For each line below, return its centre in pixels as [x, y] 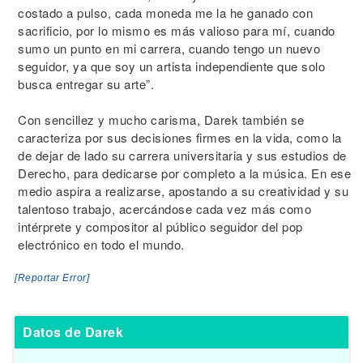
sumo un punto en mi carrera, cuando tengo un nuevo [169, 48]
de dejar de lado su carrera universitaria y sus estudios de [182, 155]
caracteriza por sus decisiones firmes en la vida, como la [180, 137]
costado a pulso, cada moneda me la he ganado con [165, 13]
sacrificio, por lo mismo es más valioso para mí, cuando [177, 30]
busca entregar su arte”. [86, 84]
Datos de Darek [73, 332]
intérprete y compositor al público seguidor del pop [160, 226]
